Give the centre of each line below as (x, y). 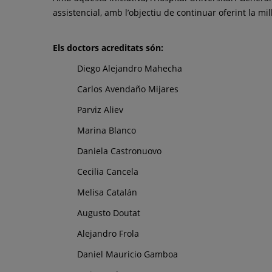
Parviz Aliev (100, 109)
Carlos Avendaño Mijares (128, 89)
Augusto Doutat (109, 212)
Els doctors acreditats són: (108, 47)
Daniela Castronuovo (119, 151)
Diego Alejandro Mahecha (130, 68)
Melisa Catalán (107, 192)
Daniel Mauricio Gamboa (127, 254)
